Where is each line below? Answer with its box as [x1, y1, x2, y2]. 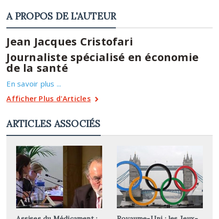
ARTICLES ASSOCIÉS [6, 117, 101, 130]
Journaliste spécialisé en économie [6, 49, 199, 64]
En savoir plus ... [6, 78, 62, 88]
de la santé [6, 60, 68, 75]
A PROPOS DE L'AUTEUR [6, 10, 116, 22]
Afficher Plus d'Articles [6, 93, 91, 103]
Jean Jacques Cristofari [6, 33, 133, 48]
